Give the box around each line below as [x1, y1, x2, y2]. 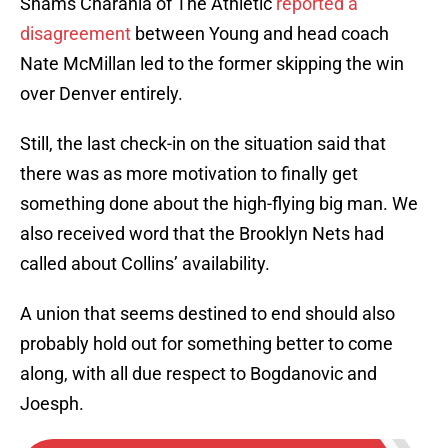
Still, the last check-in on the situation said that [20, 133, 386, 155]
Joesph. [20, 393, 84, 415]
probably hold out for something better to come [20, 333, 393, 355]
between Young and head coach [131, 23, 389, 45]
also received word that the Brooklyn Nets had [20, 223, 384, 245]
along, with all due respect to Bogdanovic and [20, 363, 377, 385]
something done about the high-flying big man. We [20, 193, 418, 215]
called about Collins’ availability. [20, 253, 270, 275]
